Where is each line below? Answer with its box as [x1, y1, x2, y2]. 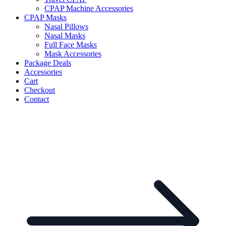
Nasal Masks [44, 31, 85, 40]
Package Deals [24, 58, 71, 67]
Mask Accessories [44, 49, 101, 58]
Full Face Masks [44, 40, 97, 49]
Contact [24, 94, 49, 103]
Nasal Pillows [44, 22, 88, 31]
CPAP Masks [24, 13, 67, 22]
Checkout [24, 85, 55, 94]
